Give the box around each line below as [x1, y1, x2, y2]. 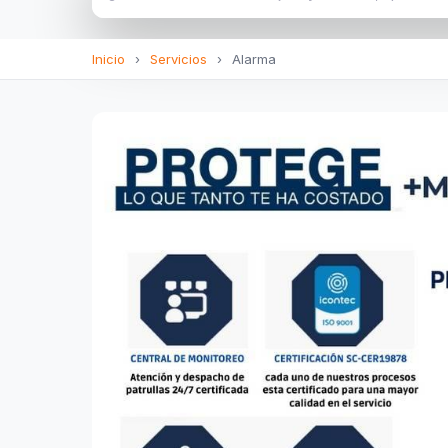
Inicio [92, 51, 125, 67]
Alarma [228, 51, 276, 67]
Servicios [150, 51, 207, 67]
